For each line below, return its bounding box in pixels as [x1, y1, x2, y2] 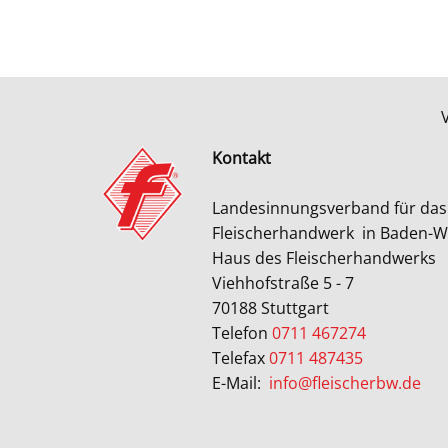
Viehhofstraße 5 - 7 [212, 272, 362, 294]
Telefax [212, 347, 269, 369]
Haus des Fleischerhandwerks [212, 247, 440, 269]
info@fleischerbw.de [269, 372, 421, 394]
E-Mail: [212, 372, 265, 394]
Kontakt [212, 147, 271, 169]
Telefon [212, 322, 272, 344]
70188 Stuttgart [212, 297, 337, 319]
